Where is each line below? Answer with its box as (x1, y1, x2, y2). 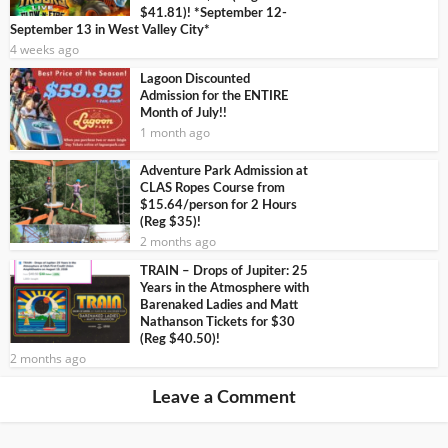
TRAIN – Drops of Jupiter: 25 (140, 265, 308, 279)
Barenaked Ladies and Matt (140, 299, 298, 313)
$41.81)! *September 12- (140, 6, 287, 20)
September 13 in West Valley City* (10, 23, 210, 37)
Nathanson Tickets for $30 (140, 316, 295, 330)
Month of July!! (140, 106, 227, 120)
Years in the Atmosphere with (140, 282, 309, 296)
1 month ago (140, 123, 210, 141)
